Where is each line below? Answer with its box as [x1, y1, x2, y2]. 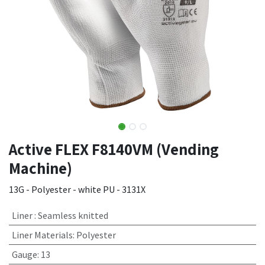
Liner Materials [11, 229, 73, 241]
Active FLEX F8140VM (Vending [9, 138, 219, 160]
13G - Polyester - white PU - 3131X [9, 183, 146, 195]
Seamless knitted [37, 209, 108, 221]
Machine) [9, 157, 72, 179]
